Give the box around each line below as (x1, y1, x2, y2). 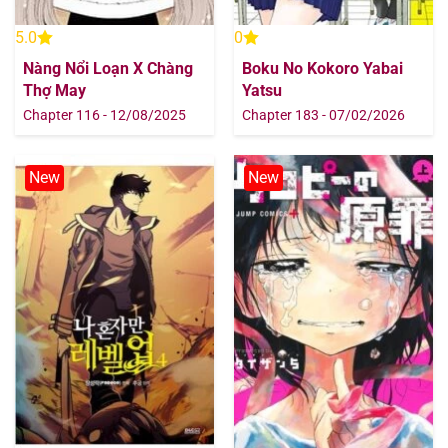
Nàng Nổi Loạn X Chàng (23, 58, 193, 78)
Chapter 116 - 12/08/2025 (23, 107, 186, 124)
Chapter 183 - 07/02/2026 (242, 107, 405, 124)
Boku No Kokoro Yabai (242, 58, 403, 78)
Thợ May (23, 80, 86, 100)
